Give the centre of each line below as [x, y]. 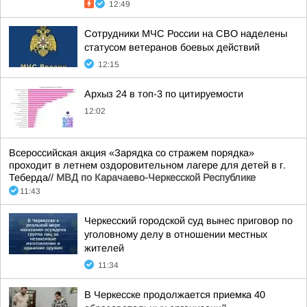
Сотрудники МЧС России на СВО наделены [186, 34]
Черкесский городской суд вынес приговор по [188, 221]
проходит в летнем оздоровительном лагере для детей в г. [147, 165]
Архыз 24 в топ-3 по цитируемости [164, 94]
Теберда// [33, 177]
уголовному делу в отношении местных [176, 234]
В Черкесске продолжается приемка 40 [175, 295]
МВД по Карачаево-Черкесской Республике [156, 177]
